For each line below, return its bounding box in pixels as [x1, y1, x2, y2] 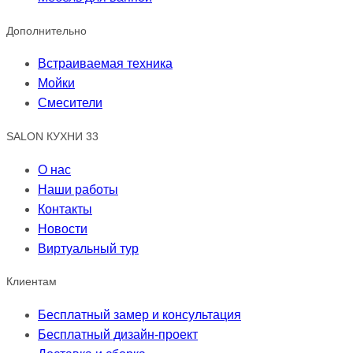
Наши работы [38, 182, 118, 196]
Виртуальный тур [38, 241, 139, 255]
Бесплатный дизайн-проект [38, 327, 198, 341]
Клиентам [6, 275, 57, 288]
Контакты [38, 202, 92, 216]
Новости [38, 221, 87, 236]
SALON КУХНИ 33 [6, 130, 98, 143]
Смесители [38, 96, 102, 110]
